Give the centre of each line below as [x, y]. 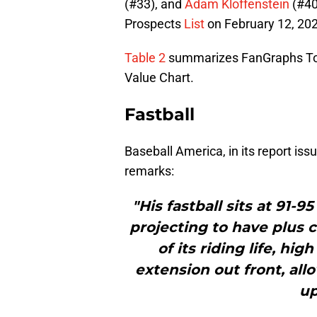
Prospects [154, 24]
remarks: [149, 171]
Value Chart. [159, 78]
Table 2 [145, 58]
